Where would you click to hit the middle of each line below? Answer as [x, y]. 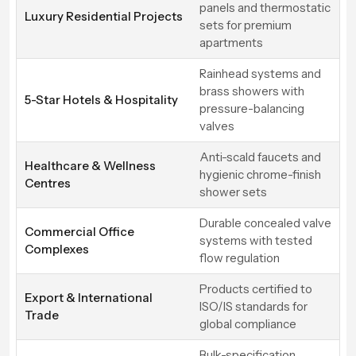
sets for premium [246, 25]
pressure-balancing [252, 108]
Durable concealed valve [265, 222]
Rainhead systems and [260, 73]
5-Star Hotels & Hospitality [101, 99]
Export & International [89, 297]
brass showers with [252, 91]
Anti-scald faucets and [260, 157]
